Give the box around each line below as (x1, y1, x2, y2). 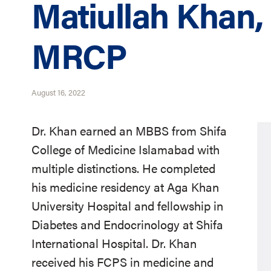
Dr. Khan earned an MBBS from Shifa (31, 122, 227, 139)
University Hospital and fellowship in (31, 197, 223, 214)
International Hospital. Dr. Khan (31, 234, 197, 252)
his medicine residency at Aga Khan (31, 178, 219, 195)
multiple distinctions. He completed (31, 159, 215, 177)
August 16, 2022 (31, 87, 85, 98)
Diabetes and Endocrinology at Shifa (31, 215, 223, 233)
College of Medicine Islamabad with (31, 140, 220, 158)
